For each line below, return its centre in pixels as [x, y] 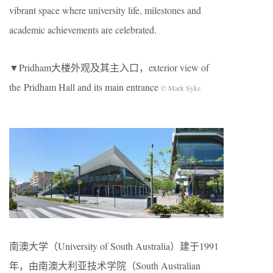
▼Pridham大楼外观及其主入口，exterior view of [109, 67]
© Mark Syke [181, 88]
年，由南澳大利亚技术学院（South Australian [105, 265]
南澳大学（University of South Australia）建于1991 [114, 246]
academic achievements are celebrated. [83, 30]
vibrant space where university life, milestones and [105, 10]
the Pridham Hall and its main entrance [85, 87]
